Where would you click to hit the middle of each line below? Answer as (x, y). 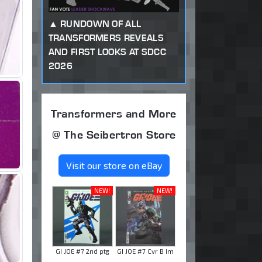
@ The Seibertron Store (114, 135)
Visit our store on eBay (114, 166)
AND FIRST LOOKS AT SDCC (107, 51)
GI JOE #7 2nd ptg (82, 251)
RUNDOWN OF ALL (101, 23)
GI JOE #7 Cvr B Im (145, 251)
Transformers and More (114, 114)
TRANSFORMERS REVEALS (106, 37)
